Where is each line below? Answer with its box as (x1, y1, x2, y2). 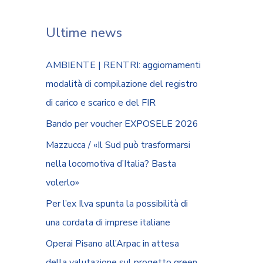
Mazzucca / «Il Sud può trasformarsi (46, 139, 190, 151)
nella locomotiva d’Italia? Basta (46, 157, 176, 170)
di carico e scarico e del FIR (46, 96, 156, 109)
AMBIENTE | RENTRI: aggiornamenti (46, 59, 201, 72)
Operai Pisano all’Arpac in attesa (46, 237, 179, 250)
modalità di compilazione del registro (46, 77, 198, 90)
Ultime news (46, 24, 122, 42)
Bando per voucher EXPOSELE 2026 (46, 117, 198, 130)
